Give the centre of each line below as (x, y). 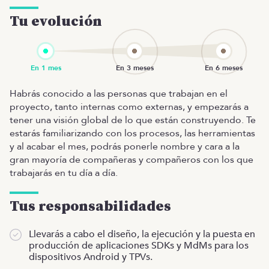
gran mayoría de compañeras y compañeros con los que (131, 160)
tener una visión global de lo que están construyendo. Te (133, 120)
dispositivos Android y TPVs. (91, 257)
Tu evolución (56, 22)
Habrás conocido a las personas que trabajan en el (119, 94)
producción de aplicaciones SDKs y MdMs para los (139, 246)
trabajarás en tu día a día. (64, 173)
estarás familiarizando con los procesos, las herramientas (132, 134)
